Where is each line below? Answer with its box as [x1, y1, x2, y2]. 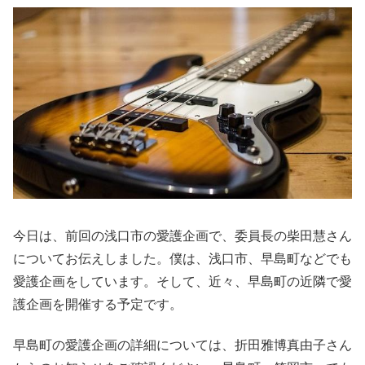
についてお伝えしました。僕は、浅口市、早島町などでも [13, 251, 352, 266]
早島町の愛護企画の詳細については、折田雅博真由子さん [13, 338, 352, 353]
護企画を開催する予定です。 [13, 297, 182, 311]
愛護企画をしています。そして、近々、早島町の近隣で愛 [13, 274, 352, 288]
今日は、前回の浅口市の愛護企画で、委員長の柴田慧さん [13, 228, 352, 243]
